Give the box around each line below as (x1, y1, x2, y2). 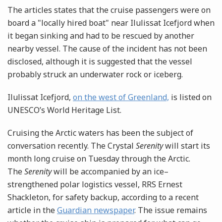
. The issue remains (134, 205, 207, 216)
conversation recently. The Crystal (7, 140, 136, 152)
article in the (7, 205, 57, 216)
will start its (163, 140, 210, 152)
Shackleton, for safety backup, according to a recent (7, 192, 199, 203)
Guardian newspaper (57, 205, 134, 216)
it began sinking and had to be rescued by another (7, 30, 194, 42)
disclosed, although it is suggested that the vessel (7, 56, 192, 67)
